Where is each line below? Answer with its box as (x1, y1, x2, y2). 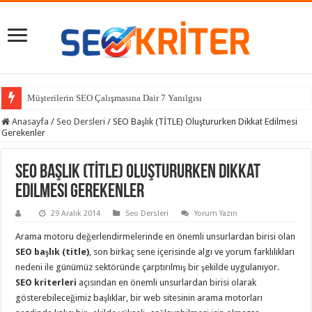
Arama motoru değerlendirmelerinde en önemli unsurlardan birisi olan (15, 231, 296, 242)
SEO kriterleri (15, 277, 77, 288)
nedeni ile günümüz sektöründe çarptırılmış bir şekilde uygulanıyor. (15, 262, 280, 273)
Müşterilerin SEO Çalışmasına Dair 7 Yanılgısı (27, 93, 203, 104)
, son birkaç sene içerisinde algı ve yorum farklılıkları (89, 247, 295, 258)
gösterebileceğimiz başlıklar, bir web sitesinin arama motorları (15, 292, 263, 304)
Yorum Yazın (194, 209, 238, 219)
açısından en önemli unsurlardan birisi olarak (77, 277, 257, 288)
